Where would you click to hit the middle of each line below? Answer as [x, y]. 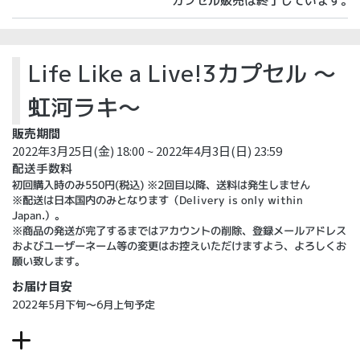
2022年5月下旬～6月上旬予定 [84, 305]
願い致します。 [48, 261]
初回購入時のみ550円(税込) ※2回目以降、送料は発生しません [162, 185]
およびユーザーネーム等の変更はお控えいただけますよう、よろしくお [179, 246]
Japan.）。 [39, 215]
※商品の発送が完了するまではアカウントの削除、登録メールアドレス [179, 231]
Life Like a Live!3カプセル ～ [182, 74]
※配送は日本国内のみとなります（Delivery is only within [158, 200]
